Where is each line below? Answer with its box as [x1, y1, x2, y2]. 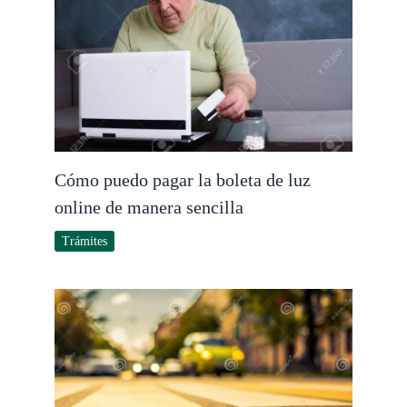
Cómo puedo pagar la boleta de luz [55, 169, 311, 190]
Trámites [62, 233, 107, 248]
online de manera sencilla [55, 196, 243, 217]
